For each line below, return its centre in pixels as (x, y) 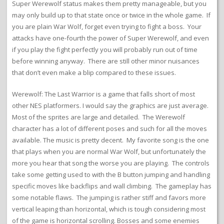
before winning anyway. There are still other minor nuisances (106, 61)
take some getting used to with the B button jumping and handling (111, 174)
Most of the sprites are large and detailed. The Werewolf (98, 117)
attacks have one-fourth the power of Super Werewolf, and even (110, 38)
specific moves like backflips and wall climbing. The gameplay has (112, 186)
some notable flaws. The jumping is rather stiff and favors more (109, 197)
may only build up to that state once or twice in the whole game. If (111, 15)
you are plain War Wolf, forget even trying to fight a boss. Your (107, 26)
